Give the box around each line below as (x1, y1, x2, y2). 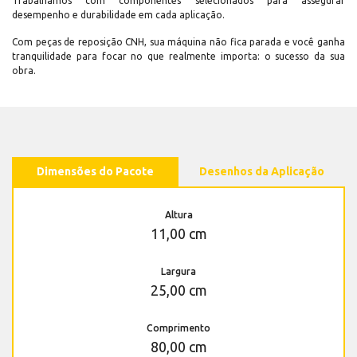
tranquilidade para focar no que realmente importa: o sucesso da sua (12, 51, 345, 62)
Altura (164, 210, 193, 221)
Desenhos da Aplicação (199, 165, 324, 178)
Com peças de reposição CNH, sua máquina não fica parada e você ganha (12, 37, 345, 48)
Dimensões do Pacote (37, 165, 154, 178)
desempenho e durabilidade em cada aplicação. (12, 10, 225, 21)
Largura (161, 266, 196, 277)
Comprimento (147, 323, 210, 334)
